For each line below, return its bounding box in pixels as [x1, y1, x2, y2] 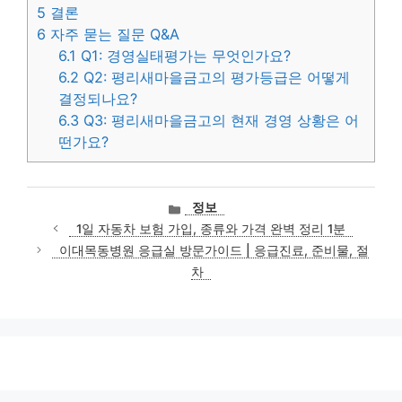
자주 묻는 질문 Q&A [46, 24, 179, 43]
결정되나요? [58, 89, 138, 108]
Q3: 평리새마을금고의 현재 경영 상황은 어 [79, 110, 360, 129]
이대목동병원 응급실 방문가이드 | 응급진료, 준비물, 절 [59, 242, 370, 258]
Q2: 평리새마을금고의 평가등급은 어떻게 [79, 67, 351, 86]
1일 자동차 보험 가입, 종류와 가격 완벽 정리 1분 [75, 221, 345, 236]
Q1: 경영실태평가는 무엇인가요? [76, 46, 292, 65]
